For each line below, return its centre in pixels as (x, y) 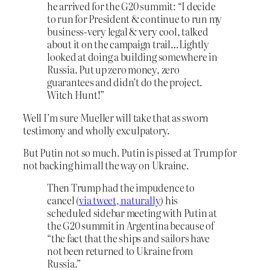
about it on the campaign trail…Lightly (128, 44)
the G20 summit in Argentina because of (130, 226)
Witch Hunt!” (76, 95)
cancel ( (63, 200)
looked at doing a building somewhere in (132, 57)
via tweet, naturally (120, 200)
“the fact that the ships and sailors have (129, 238)
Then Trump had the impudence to (121, 188)
